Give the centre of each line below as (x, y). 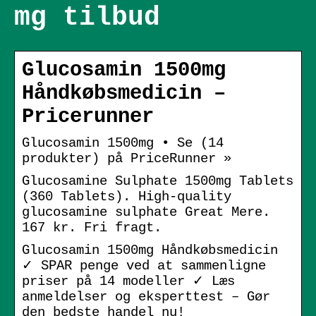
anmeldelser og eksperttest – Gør (146, 297)
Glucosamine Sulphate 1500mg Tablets (158, 181)
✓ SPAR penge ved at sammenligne (144, 266)
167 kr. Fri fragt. (92, 227)
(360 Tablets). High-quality (127, 196)
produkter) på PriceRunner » (127, 158)
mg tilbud (87, 18)
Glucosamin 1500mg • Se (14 (123, 143)
